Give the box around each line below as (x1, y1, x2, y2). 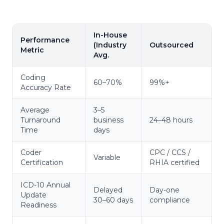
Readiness (20, 200, 56, 209)
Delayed (93, 185, 122, 194)
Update (20, 190, 46, 199)
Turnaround (20, 115, 60, 124)
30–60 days (93, 195, 133, 204)
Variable (93, 152, 120, 162)
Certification (20, 157, 63, 167)
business (93, 115, 123, 124)
